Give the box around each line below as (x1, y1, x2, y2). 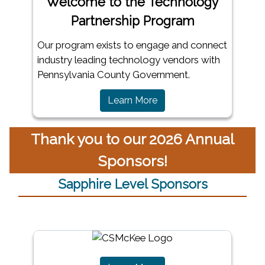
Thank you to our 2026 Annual (31, 131, 234, 148)
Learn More (108, 95, 157, 106)
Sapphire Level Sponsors (57, 177, 208, 192)
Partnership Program (70, 14, 195, 29)
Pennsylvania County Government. (37, 69, 190, 81)
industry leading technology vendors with (37, 54, 220, 66)
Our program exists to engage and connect (37, 39, 227, 51)
